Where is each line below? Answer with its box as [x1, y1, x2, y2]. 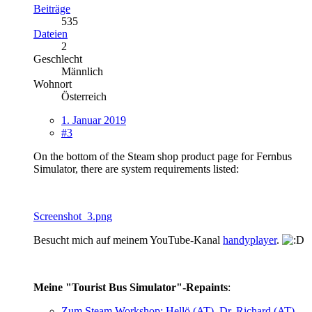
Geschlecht [33, 52, 82, 65]
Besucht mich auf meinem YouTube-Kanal [33, 233, 223, 246]
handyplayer [223, 233, 276, 246]
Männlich [61, 65, 103, 77]
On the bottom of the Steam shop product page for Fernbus [33, 150, 292, 162]
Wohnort [33, 77, 72, 90]
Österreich [61, 90, 107, 102]
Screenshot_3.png [33, 210, 112, 222]
